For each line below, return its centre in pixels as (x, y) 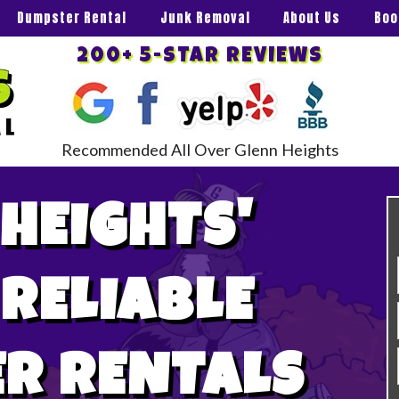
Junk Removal (205, 17)
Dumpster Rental (71, 17)
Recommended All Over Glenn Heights (199, 149)
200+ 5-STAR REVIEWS (199, 57)
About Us (312, 17)
